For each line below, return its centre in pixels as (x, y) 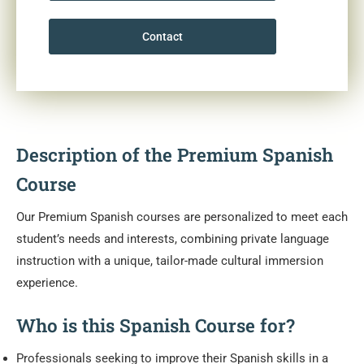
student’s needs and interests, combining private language (173, 238)
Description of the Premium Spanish (175, 154)
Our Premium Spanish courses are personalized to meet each (182, 217)
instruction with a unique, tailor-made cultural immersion (170, 260)
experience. (47, 282)
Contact (162, 36)
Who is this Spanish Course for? (156, 325)
